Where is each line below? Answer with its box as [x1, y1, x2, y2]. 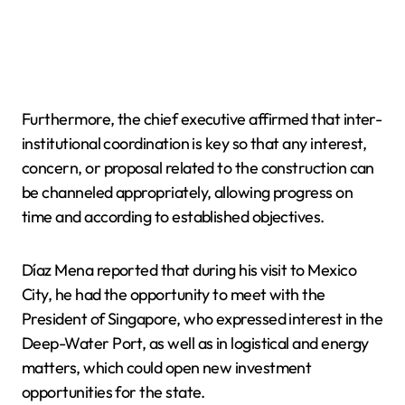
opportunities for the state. [22, 381, 205, 402]
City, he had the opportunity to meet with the [22, 283, 325, 305]
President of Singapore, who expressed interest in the [22, 307, 383, 329]
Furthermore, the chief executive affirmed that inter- [22, 108, 382, 129]
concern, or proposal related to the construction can [22, 156, 374, 178]
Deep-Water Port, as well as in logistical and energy [22, 332, 369, 353]
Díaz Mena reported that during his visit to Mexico [22, 259, 356, 280]
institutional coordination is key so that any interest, [22, 132, 367, 154]
